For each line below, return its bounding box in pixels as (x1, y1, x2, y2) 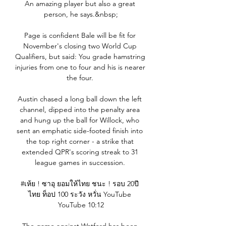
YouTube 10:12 (58, 200, 104, 210)
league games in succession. (34, 158, 127, 167)
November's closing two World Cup (23, 41, 137, 51)
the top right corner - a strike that (26, 137, 134, 146)
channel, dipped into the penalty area (20, 105, 140, 115)
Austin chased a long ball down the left (18, 94, 142, 104)
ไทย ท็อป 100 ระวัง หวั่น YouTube (28, 190, 131, 199)
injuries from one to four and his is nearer (15, 63, 145, 72)
